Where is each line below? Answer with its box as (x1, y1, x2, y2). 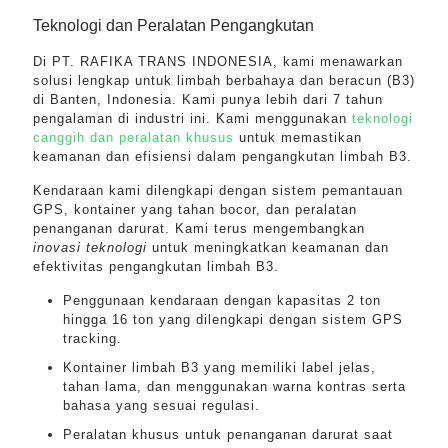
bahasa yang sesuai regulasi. (63, 398, 260, 413)
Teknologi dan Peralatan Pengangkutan (33, 17, 314, 34)
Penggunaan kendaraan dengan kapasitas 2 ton (63, 293, 381, 308)
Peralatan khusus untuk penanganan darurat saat (63, 427, 393, 442)
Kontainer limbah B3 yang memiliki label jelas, (63, 360, 376, 375)
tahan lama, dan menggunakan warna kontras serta (63, 379, 406, 394)
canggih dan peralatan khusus (33, 130, 234, 145)
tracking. (63, 331, 122, 346)
